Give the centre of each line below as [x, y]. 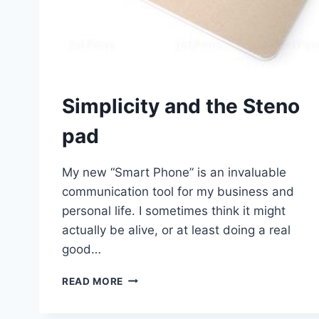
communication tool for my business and [178, 191]
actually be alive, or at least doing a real [176, 230]
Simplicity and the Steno [181, 106]
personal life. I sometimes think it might [174, 210]
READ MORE [93, 281]
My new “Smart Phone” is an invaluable [174, 172]
